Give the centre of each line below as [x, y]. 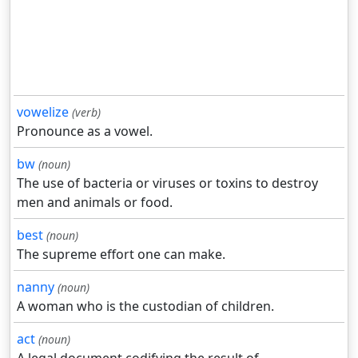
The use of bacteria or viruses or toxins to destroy [167, 183]
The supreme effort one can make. [121, 255]
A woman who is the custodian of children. [145, 306]
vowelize [43, 112]
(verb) [86, 113]
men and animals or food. [95, 203]
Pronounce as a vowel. [85, 131]
